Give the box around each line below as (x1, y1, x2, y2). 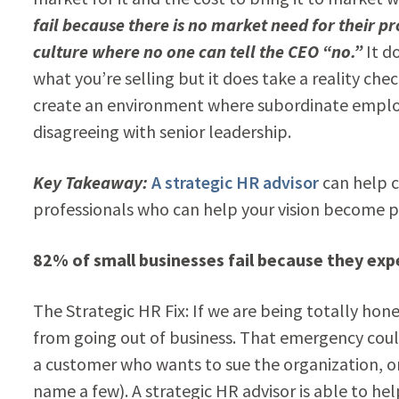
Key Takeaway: (32, 170, 148, 193)
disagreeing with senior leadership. (32, 119, 291, 142)
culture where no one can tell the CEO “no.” (32, 39, 362, 62)
